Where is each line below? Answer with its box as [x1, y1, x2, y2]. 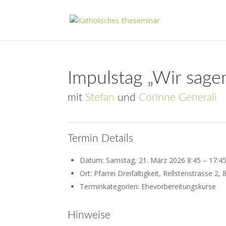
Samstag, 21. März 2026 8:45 [106, 155, 201, 165]
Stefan [85, 92, 115, 103]
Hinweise [68, 210, 111, 220]
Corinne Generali [139, 92, 217, 103]
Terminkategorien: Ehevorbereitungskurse [80, 182, 216, 191]
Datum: [80, 155, 106, 165]
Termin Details [68, 133, 134, 144]
